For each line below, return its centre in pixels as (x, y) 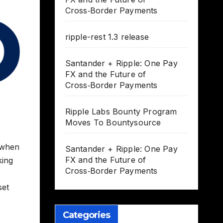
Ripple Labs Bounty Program (121, 112)
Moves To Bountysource (113, 123)
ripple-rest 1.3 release (107, 37)
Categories (86, 215)
